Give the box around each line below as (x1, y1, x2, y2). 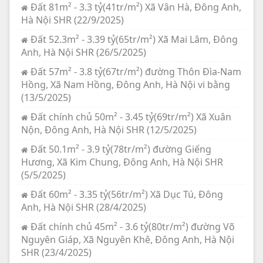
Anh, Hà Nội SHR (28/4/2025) (21, 200, 146, 214)
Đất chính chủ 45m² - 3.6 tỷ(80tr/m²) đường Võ (31, 220, 235, 233)
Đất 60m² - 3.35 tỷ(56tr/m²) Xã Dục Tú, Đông (31, 187, 223, 201)
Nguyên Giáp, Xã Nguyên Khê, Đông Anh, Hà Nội (21, 232, 234, 246)
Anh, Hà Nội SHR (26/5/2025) (21, 45, 146, 59)
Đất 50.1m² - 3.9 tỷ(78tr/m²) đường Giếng (31, 142, 211, 156)
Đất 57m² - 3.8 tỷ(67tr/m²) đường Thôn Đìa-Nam (31, 65, 241, 78)
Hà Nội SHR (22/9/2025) (21, 13, 124, 26)
